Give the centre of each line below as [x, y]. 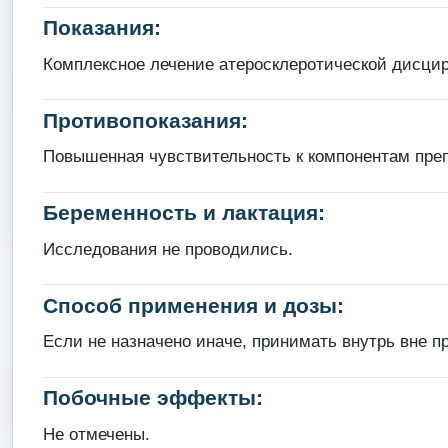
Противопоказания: [145, 120]
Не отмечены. [96, 434]
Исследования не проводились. [167, 249]
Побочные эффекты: [152, 398]
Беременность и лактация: [183, 213]
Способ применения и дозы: [193, 305]
